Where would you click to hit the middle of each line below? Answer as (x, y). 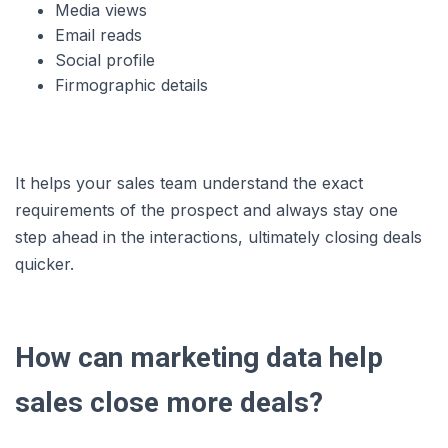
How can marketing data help (199, 357)
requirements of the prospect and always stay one (206, 209)
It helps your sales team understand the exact (189, 182)
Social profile (105, 59)
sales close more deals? (169, 402)
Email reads (98, 34)
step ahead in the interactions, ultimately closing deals (218, 236)
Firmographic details (131, 84)
